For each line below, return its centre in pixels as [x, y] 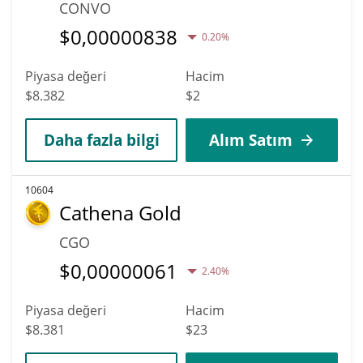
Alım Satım [250, 139]
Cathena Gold [120, 212]
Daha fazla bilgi [101, 139]
